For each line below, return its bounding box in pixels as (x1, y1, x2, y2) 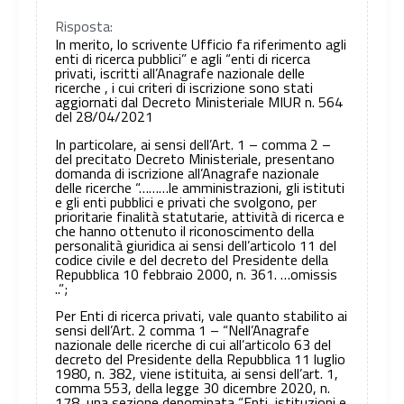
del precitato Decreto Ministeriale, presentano (55, 147, 335, 170)
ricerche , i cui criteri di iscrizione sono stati (55, 77, 313, 99)
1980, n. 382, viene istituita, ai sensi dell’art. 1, (55, 363, 338, 385)
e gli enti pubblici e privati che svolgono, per (55, 190, 317, 213)
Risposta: (55, 15, 113, 38)
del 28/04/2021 (55, 106, 153, 128)
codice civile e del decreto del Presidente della (55, 248, 328, 271)
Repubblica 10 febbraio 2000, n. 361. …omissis (55, 262, 337, 285)
